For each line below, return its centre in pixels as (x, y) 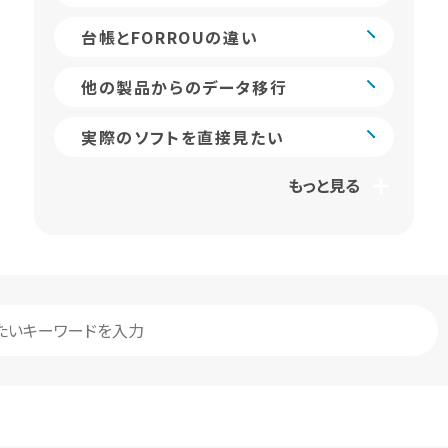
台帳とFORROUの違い (169, 37)
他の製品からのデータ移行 (184, 87)
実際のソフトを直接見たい (182, 137)
